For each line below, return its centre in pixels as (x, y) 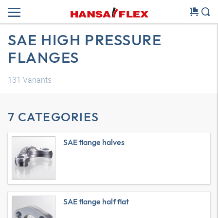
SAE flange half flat (96, 201)
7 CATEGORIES (53, 117)
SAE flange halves (94, 142)
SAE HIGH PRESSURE (85, 40)
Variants (36, 80)
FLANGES (44, 57)
